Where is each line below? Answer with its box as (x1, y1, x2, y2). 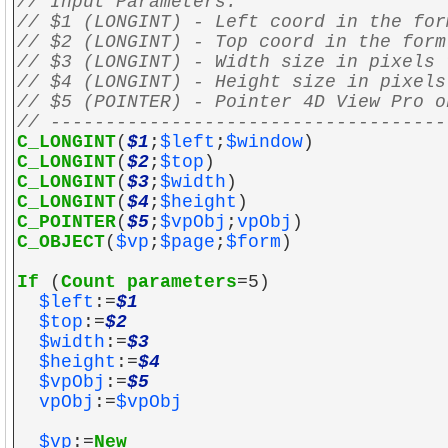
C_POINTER (17, 212, 116, 232)
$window (226, 132, 303, 152)
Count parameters (61, 272, 237, 292)
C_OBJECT (17, 232, 105, 252)
